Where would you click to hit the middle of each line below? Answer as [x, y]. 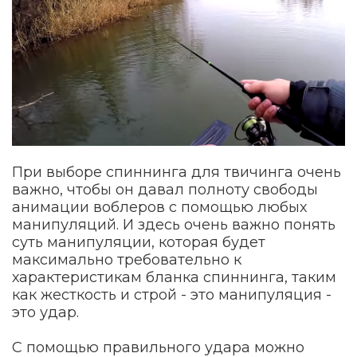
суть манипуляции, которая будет [139, 243]
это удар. [45, 313]
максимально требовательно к [127, 260]
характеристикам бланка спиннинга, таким [174, 278]
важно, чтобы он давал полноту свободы [165, 190]
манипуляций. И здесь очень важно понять [174, 225]
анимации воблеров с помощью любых [159, 208]
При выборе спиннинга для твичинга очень [177, 173]
